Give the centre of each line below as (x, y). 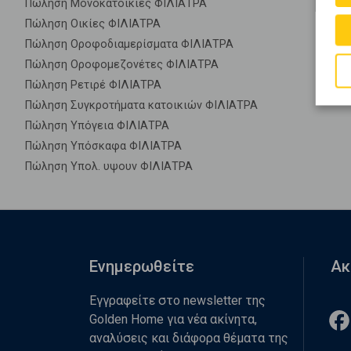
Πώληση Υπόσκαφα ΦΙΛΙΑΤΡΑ (103, 146)
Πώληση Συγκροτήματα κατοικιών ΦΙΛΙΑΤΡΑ (141, 105)
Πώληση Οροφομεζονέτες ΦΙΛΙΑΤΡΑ (122, 65)
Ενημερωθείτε (142, 266)
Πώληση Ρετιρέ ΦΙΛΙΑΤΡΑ (93, 85)
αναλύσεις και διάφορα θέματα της (189, 338)
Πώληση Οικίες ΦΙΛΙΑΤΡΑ (93, 24)
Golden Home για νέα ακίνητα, (173, 319)
